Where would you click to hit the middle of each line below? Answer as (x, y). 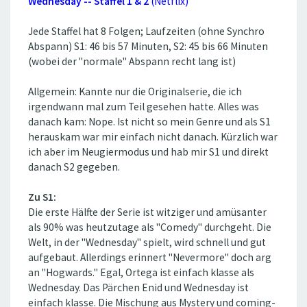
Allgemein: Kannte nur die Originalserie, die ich (135, 91)
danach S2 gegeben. (74, 167)
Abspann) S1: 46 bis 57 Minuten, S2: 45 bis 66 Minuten (148, 46)
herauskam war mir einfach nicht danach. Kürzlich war (153, 137)
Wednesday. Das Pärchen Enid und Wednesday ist (138, 287)
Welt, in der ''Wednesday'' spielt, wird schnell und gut (147, 242)
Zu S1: (42, 197)
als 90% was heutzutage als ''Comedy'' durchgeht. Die (150, 227)
